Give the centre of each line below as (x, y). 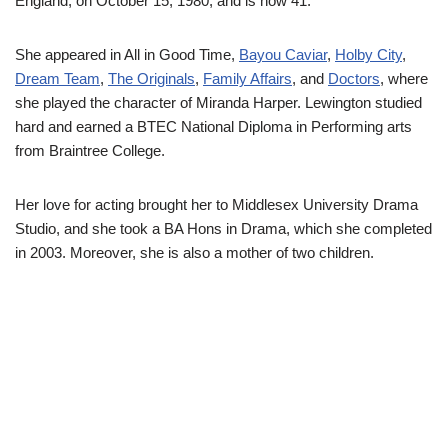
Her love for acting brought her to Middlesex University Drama (216, 205)
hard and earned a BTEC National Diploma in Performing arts (213, 127)
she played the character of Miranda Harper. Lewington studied (218, 103)
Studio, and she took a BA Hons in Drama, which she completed (223, 229)
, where (404, 79)
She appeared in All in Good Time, (127, 55)
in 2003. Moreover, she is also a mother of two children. (194, 253)
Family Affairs (247, 79)
